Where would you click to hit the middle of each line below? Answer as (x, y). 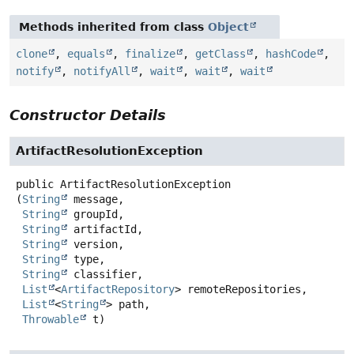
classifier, (105, 275)
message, (96, 200)
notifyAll (102, 72)
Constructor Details (88, 115)
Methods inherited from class (113, 27)
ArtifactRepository (118, 290)
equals (86, 54)
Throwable (51, 320)
